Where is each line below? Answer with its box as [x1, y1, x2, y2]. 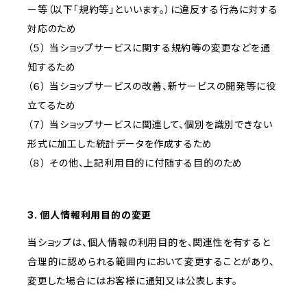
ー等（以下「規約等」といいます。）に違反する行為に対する [27, 3, 278, 16]
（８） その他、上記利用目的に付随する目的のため [27, 157, 243, 169]
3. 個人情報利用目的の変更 [27, 209, 152, 221]
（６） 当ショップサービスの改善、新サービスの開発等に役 [27, 80, 276, 93]
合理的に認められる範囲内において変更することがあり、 [27, 256, 275, 268]
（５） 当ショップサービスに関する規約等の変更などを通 [27, 42, 271, 54]
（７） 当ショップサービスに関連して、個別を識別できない [27, 119, 273, 131]
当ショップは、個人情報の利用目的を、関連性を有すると [27, 236, 271, 249]
